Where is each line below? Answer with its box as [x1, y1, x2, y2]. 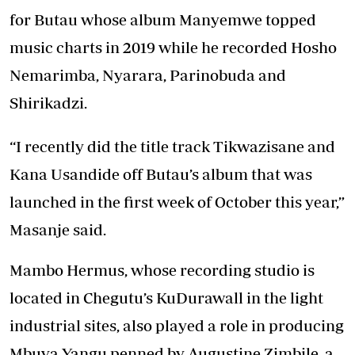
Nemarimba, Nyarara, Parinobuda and [10, 66, 286, 85]
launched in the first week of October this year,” [10, 193, 345, 212]
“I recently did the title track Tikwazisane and [10, 137, 335, 156]
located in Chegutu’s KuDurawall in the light [10, 288, 323, 307]
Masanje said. [10, 220, 106, 239]
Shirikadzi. [10, 94, 87, 113]
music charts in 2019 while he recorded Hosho [10, 38, 337, 57]
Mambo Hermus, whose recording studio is [10, 261, 315, 280]
